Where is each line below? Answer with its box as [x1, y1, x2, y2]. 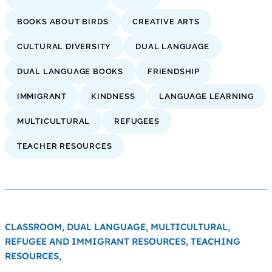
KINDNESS [91, 91, 135, 101]
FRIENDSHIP [148, 66, 200, 76]
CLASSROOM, [4, 220, 67, 233]
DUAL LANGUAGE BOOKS [16, 66, 124, 76]
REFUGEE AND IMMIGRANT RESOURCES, [4, 235, 191, 247]
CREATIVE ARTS [132, 16, 200, 26]
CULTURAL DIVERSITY [16, 41, 112, 51]
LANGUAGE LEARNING [159, 91, 254, 101]
